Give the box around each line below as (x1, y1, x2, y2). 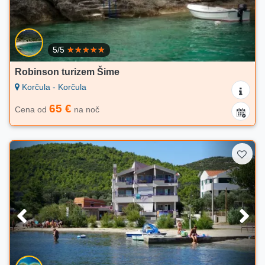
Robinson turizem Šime (15, 67, 119, 77)
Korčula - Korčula (20, 82, 86, 92)
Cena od (15, 105, 49, 115)
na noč (72, 105, 99, 115)
